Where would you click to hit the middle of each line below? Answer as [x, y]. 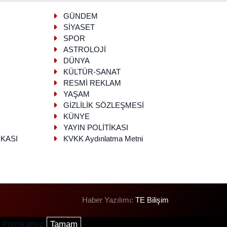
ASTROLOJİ [84, 49]
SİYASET [79, 27]
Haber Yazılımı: [109, 200]
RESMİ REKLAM [92, 83]
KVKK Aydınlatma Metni [103, 139]
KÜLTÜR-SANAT [92, 72]
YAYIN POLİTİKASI [96, 127]
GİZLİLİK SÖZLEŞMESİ [103, 105]
